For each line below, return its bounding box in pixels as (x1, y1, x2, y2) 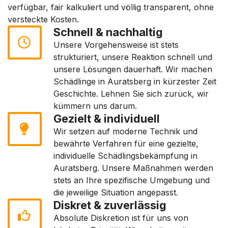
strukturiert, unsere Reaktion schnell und (53, 52, 212, 62)
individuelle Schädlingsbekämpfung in (53, 151, 197, 161)
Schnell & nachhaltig (53, 25, 163, 39)
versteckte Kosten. (8, 14, 79, 24)
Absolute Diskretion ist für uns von (53, 213, 188, 223)
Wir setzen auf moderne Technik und (53, 126, 197, 136)
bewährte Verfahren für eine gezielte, (53, 138, 198, 149)
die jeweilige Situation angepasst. (53, 187, 178, 197)
